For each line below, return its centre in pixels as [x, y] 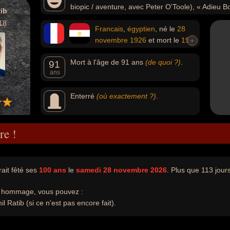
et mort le [164, 40]
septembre [61, 51]
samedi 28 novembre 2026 [121, 170]
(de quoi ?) [163, 62]
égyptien [141, 29]
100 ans [53, 170]
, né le [166, 29]
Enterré [83, 96]
